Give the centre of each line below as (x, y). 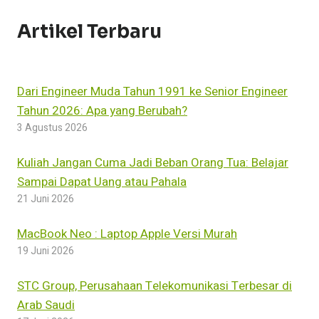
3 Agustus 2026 (52, 129)
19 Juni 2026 (46, 252)
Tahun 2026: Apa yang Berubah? (102, 111)
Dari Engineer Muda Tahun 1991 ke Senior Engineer (152, 92)
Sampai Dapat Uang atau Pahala (102, 182)
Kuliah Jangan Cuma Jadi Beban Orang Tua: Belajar (153, 163)
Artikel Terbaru (89, 32)
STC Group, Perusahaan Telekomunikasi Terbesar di (155, 286)
